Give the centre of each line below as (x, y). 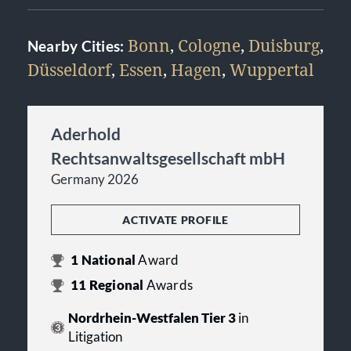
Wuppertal (272, 70)
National (109, 260)
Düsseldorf (69, 70)
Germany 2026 (95, 179)
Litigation (95, 337)
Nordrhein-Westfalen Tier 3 (152, 318)
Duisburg (284, 45)
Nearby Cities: (78, 46)
